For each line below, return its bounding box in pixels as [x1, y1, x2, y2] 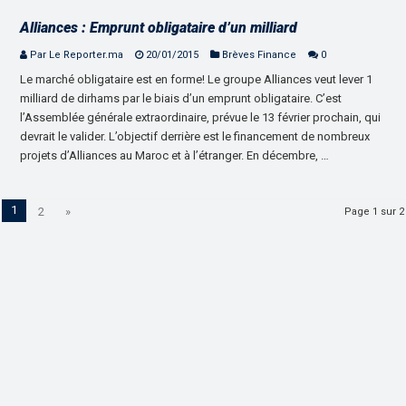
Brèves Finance [222, 49, 297, 62]
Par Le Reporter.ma [30, 49, 124, 62]
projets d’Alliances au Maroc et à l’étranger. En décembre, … [20, 149, 330, 163]
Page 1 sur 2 [343, 206, 404, 218]
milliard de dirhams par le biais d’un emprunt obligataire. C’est [20, 92, 343, 106]
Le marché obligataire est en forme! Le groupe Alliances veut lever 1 [20, 72, 373, 87]
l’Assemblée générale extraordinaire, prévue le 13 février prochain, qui [20, 111, 382, 125]
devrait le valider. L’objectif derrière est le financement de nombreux [20, 130, 371, 144]
